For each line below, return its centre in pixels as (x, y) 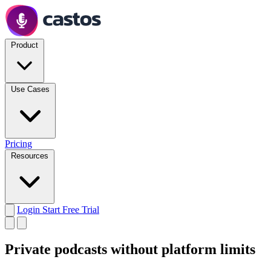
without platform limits (183, 249)
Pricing (18, 144)
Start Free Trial (71, 210)
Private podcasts (58, 249)
